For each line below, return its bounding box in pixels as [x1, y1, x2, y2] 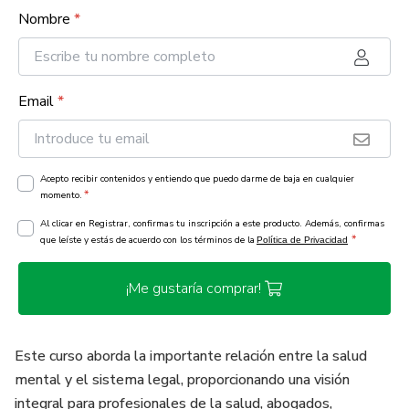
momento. [40, 189, 82, 202]
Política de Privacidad [257, 235, 348, 245]
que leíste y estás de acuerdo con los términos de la [40, 234, 255, 246]
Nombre [18, 9, 70, 29]
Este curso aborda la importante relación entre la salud [15, 346, 367, 366]
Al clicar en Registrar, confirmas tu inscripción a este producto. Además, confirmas [40, 217, 384, 230]
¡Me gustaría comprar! [126, 278, 261, 299]
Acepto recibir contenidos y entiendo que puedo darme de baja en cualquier [40, 173, 354, 185]
